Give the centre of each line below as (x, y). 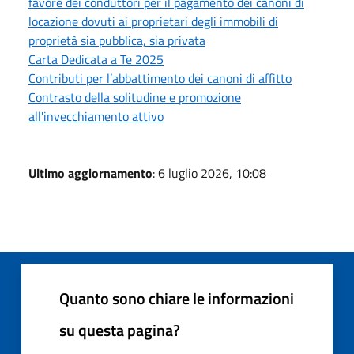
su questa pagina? (120, 330)
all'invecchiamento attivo (96, 116)
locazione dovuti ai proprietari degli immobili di (153, 21)
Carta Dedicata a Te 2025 (96, 59)
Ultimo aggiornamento (90, 173)
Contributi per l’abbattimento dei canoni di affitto (160, 78)
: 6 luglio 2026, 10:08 (209, 173)
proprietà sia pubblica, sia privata (117, 40)
